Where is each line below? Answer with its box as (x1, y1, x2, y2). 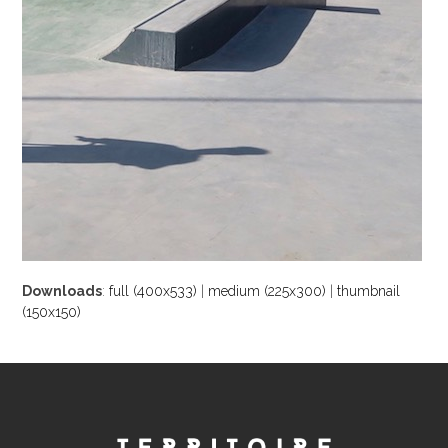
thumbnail (337, 282, 401, 299)
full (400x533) (109, 282, 198, 299)
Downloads (22, 282, 103, 299)
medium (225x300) (208, 282, 327, 299)
